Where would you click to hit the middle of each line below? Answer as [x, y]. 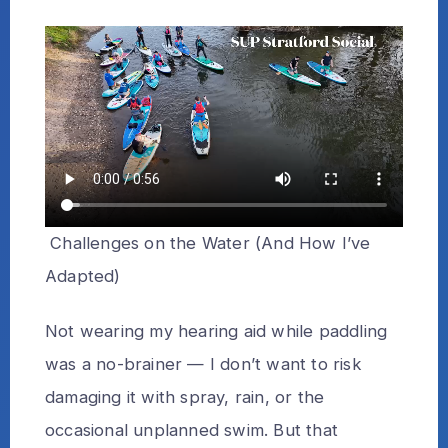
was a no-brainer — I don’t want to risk [203, 364]
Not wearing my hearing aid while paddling [216, 331]
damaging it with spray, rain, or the [185, 397]
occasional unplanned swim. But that [191, 430]
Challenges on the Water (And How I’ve [208, 242]
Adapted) [83, 275]
